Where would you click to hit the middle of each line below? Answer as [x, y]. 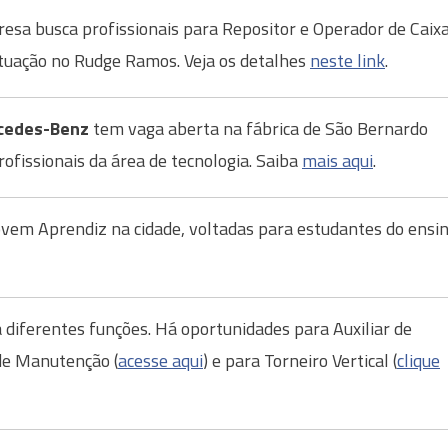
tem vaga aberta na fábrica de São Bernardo [258, 128]
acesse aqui [160, 360]
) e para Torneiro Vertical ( [300, 360]
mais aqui [337, 160]
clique [418, 360]
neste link [347, 60]
